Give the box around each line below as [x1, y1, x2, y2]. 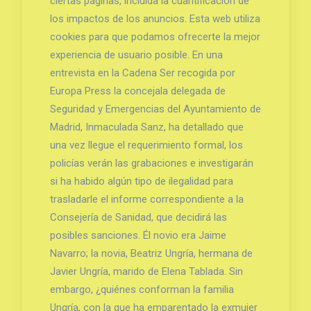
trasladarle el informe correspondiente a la [49, 192, 244, 205]
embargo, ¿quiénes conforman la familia [49, 283, 234, 296]
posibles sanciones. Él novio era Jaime [49, 228, 226, 242]
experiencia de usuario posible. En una [49, 48, 223, 61]
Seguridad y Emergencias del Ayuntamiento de [49, 102, 261, 115]
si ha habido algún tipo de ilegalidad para [49, 174, 233, 187]
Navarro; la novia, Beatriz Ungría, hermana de [49, 246, 253, 260]
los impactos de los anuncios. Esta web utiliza [49, 12, 260, 25]
